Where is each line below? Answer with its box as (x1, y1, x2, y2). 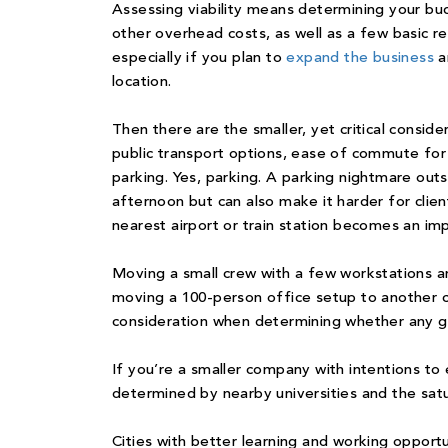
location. (112, 75, 172, 91)
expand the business (286, 51, 435, 67)
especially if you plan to (112, 51, 287, 67)
